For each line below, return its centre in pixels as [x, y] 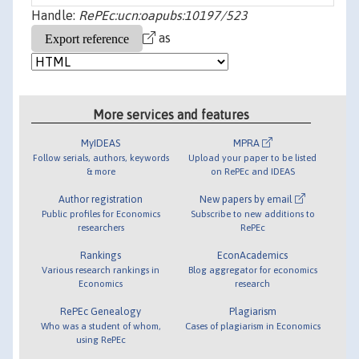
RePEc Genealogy [101, 311]
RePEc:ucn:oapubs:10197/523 [163, 16]
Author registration [101, 199]
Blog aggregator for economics [252, 269]
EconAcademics [253, 255]
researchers [101, 227]
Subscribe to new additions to [252, 213]
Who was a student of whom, [101, 325]
